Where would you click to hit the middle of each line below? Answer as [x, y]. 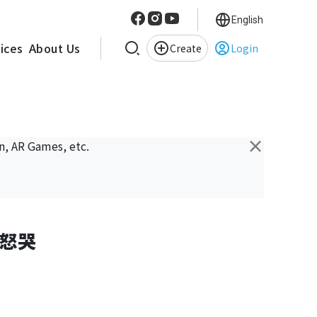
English [247, 19]
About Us [54, 48]
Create [185, 48]
